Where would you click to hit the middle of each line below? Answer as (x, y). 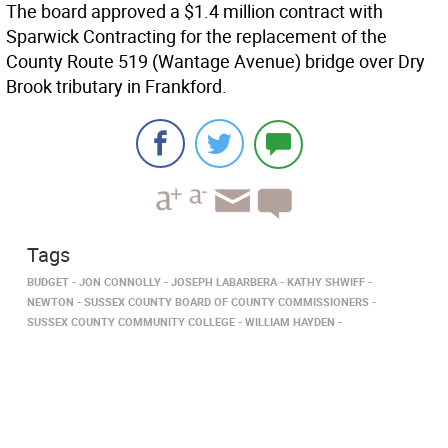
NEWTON (50, 302)
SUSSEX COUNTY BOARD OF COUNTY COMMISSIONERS (226, 302)
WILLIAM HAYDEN (290, 322)
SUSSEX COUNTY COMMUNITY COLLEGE (131, 322)
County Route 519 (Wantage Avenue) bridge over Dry (215, 61)
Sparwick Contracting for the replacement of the (196, 36)
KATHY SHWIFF (326, 282)
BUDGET (48, 282)
